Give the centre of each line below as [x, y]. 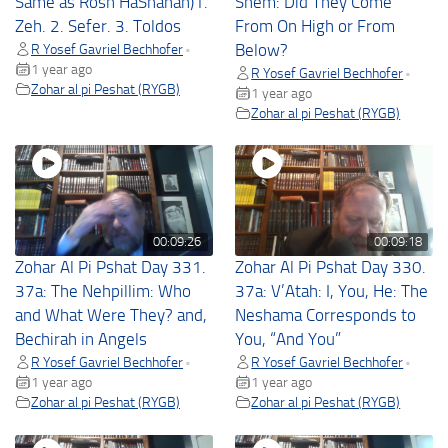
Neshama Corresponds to [326, 316]
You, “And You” [288, 340]
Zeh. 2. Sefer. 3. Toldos [98, 26]
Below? [262, 50]
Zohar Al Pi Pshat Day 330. [331, 268]
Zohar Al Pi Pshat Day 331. [110, 268]
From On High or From [315, 26]
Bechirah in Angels [81, 340]
